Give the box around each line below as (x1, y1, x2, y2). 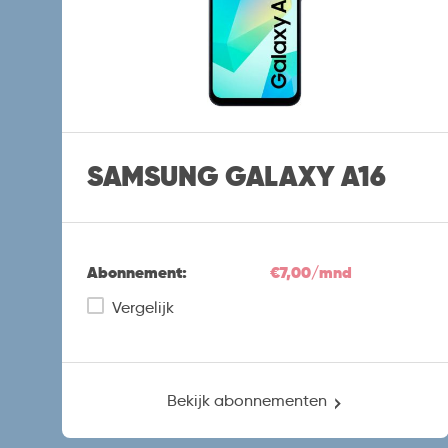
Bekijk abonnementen (166, 390, 327, 410)
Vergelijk (112, 297, 174, 317)
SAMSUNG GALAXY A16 (87, 158, 386, 196)
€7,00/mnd (270, 261, 353, 283)
